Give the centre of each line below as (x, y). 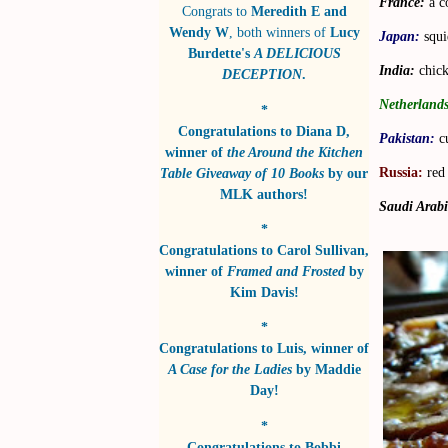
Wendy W (198, 32)
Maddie (337, 369)
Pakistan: (407, 137)
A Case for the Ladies (229, 369)
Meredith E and (298, 11)
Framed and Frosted (285, 271)
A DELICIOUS (297, 53)
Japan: (399, 35)
